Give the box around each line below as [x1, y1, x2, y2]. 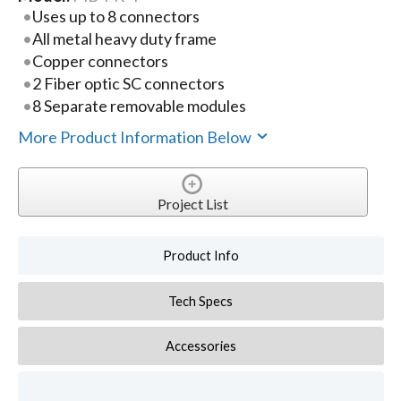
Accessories [165, 337, 236, 354]
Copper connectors [32, 51, 169, 72]
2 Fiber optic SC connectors [32, 73, 226, 94]
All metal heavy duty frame [32, 29, 218, 49]
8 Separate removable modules [32, 96, 247, 116]
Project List [157, 195, 228, 213]
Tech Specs [168, 293, 234, 309]
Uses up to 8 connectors [32, 6, 200, 27]
